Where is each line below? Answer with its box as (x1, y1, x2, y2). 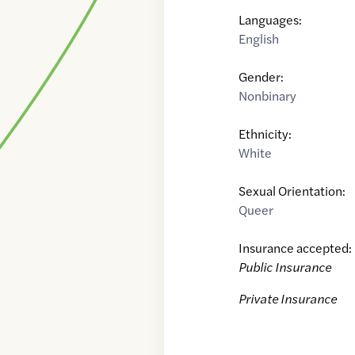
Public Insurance (239, 258, 332, 277)
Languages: (239, 10, 303, 29)
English (239, 29, 280, 48)
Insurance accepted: (239, 239, 353, 258)
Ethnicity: (239, 124, 292, 143)
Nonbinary (239, 86, 297, 105)
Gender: (239, 67, 284, 86)
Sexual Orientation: (239, 181, 346, 200)
